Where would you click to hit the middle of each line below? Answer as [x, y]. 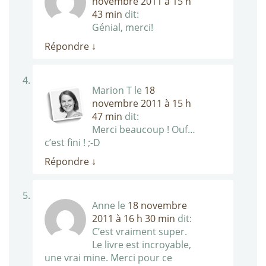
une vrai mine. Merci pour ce [108, 258]
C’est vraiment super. [140, 232]
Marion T [112, 91]
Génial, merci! [123, 28]
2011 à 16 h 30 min [134, 219]
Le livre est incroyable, [142, 245]
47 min [107, 117]
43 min [107, 15]
